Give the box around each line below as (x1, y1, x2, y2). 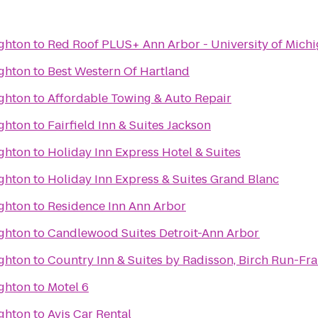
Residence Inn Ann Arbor (48, 198, 186, 214)
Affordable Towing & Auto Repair (48, 90, 231, 106)
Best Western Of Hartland (48, 63, 190, 79)
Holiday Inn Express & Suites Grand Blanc (48, 171, 279, 187)
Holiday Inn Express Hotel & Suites (48, 144, 241, 160)
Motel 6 (48, 279, 89, 295)
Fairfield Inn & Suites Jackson (48, 117, 211, 133)
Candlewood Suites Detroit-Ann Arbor (48, 225, 260, 241)
